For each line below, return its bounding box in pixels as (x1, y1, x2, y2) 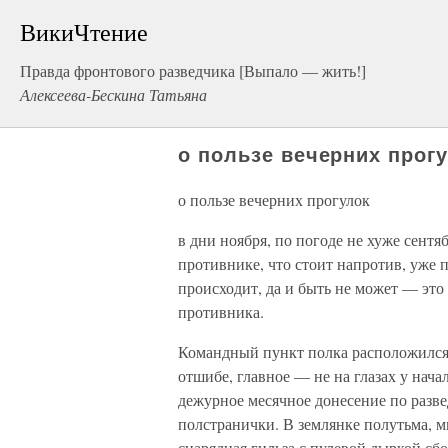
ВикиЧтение (20, 16, 148, 48)
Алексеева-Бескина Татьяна (20, 84, 207, 105)
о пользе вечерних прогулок (178, 189, 370, 210)
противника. (178, 301, 264, 322)
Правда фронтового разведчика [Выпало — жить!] (20, 60, 366, 81)
